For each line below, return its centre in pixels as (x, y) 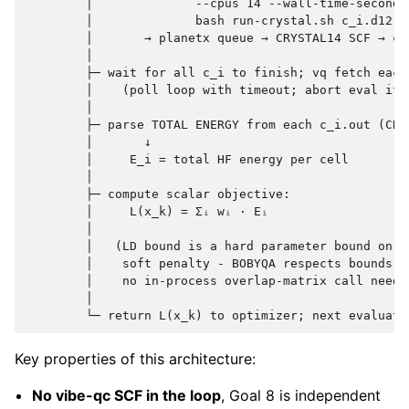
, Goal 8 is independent (301, 396)
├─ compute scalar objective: (159, 194)
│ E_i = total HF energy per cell (188, 160)
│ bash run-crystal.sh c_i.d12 (210, 21)
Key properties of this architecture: (135, 359)
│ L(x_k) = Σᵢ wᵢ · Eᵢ (148, 212)
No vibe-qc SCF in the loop (127, 396)
